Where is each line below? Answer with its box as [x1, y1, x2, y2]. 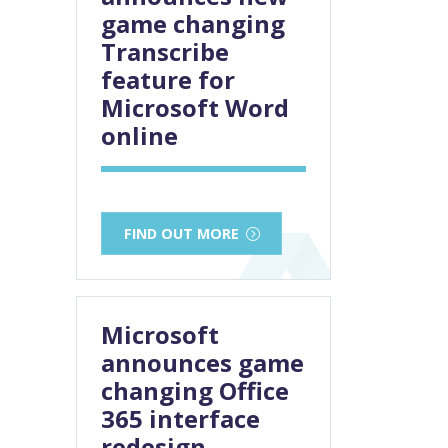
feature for [101, 62, 235, 96]
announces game [101, 345, 304, 379]
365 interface [101, 401, 260, 435]
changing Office [101, 373, 289, 407]
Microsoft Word [101, 90, 289, 124]
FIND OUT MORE [123, 223, 239, 243]
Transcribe [101, 34, 229, 68]
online [101, 118, 178, 152]
